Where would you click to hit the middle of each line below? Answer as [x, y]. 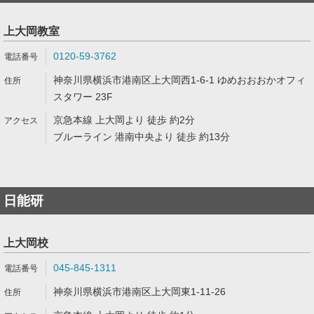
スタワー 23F [83, 97]
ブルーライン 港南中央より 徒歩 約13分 [142, 137]
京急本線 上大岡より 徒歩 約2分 [124, 120]
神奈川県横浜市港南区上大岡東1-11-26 [139, 292]
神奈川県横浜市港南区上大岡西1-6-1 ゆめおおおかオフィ [179, 80]
